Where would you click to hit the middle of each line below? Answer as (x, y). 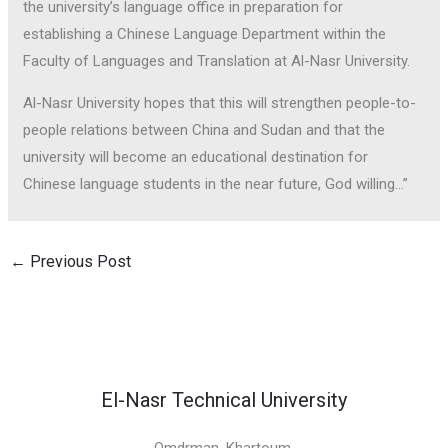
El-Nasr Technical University (224, 399)
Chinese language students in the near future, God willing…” (216, 184)
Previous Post (79, 262)
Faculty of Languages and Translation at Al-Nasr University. (217, 61)
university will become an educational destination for (196, 157)
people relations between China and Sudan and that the (204, 130)
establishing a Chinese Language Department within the (205, 34)
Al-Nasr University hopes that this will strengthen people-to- (220, 103)
